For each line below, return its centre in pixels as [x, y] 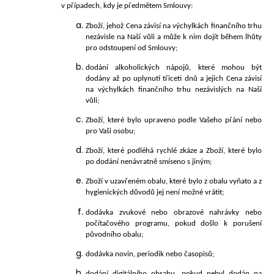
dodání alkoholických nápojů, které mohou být [174, 67]
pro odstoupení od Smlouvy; [131, 48]
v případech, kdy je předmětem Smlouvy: [127, 6]
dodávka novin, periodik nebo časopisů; [150, 254]
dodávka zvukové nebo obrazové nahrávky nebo [174, 212]
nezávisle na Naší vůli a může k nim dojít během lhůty [174, 37]
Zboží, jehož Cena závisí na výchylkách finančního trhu [174, 26]
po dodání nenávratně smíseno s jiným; [149, 162]
